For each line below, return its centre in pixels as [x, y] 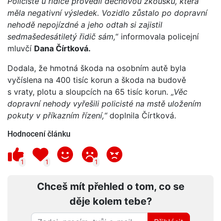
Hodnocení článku [39, 134]
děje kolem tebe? [110, 201]
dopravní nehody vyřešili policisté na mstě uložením [104, 103]
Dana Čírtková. [62, 48]
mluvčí [21, 48]
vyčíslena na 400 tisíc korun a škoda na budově [97, 80]
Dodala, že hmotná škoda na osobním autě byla [97, 68]
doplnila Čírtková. [142, 115]
